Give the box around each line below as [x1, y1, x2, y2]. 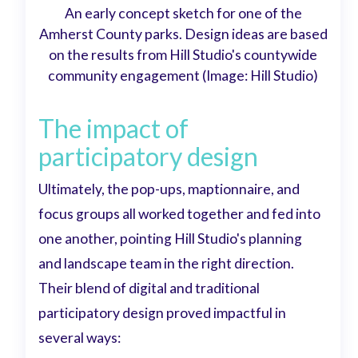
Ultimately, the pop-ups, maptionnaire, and [38, 181, 300, 198]
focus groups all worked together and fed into [38, 205, 321, 223]
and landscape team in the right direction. [38, 255, 295, 272]
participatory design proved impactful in [38, 304, 287, 322]
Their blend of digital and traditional [38, 280, 261, 297]
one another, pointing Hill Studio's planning [38, 230, 303, 248]
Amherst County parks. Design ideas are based [38, 25, 328, 42]
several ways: [38, 329, 121, 347]
